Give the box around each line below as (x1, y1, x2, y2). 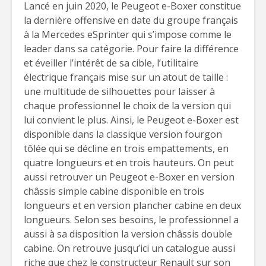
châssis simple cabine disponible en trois (24, 185, 204, 198)
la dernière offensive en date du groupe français (24, 14, 238, 27)
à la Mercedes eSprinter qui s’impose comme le (24, 28, 232, 41)
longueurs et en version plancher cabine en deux (24, 199, 241, 212)
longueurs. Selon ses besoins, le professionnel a (24, 213, 239, 226)
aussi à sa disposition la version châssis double (24, 227, 232, 240)
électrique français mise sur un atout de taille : (24, 71, 228, 84)
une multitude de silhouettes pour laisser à (24, 85, 215, 98)
